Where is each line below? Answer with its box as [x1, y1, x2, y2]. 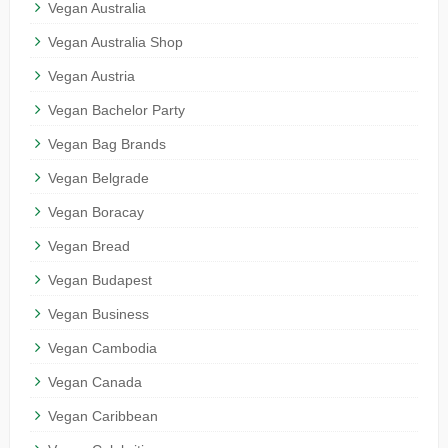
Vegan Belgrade [47, 170, 149, 187]
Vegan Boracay [47, 204, 144, 221]
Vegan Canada [47, 374, 142, 391]
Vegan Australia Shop [47, 34, 183, 51]
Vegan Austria [47, 68, 135, 85]
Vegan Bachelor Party [47, 102, 185, 119]
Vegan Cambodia [47, 340, 157, 357]
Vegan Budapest [47, 272, 152, 289]
